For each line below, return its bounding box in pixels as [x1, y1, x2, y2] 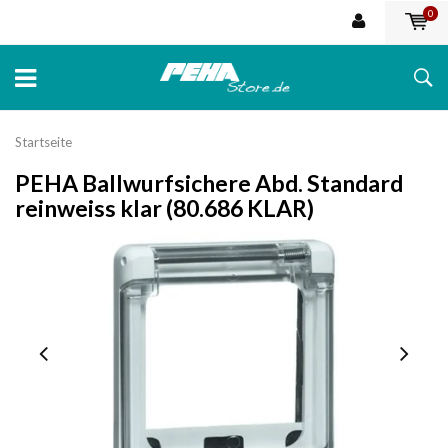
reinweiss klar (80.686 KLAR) [15, 193, 314, 222]
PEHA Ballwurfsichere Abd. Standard [15, 168, 403, 197]
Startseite [15, 133, 72, 150]
